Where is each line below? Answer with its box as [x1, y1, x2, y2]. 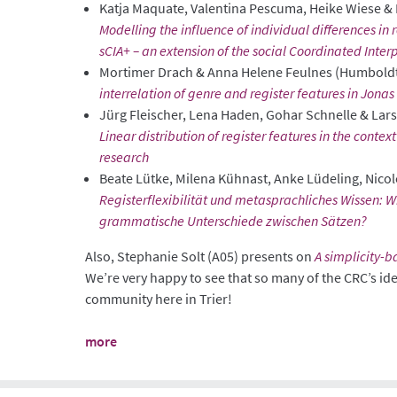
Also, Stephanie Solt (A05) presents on [85, 247, 315, 266]
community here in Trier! [85, 290, 233, 308]
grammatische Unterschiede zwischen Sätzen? [99, 212, 368, 230]
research [99, 148, 150, 167]
